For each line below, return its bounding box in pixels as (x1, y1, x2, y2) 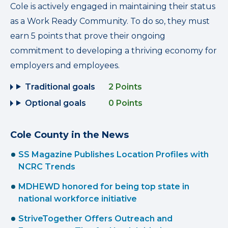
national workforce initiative (18, 193, 137, 204)
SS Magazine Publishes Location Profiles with (18, 149, 209, 159)
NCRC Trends (18, 161, 75, 172)
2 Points (108, 81, 142, 92)
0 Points (108, 98, 142, 108)
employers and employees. (10, 60, 120, 70)
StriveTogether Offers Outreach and (18, 213, 173, 223)
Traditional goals (24, 81, 95, 92)
